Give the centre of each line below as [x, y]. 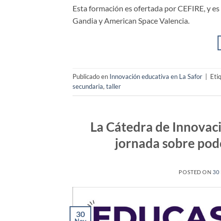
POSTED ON [196, 172]
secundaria [88, 87]
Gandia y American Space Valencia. [131, 20]
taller [113, 87]
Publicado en [91, 77]
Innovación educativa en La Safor [156, 77]
